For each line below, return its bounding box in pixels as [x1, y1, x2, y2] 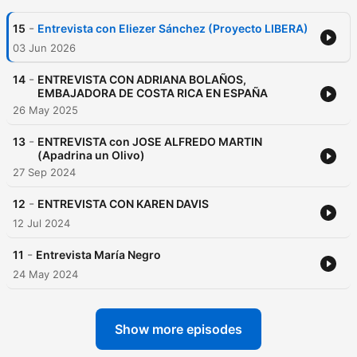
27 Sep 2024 [13, 166, 76, 179]
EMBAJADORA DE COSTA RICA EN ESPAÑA [37, 86, 268, 100]
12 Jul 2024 [13, 217, 70, 230]
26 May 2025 [13, 104, 78, 117]
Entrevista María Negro [36, 248, 161, 262]
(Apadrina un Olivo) [37, 148, 145, 163]
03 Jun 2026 [13, 41, 76, 55]
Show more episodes [115, 321, 242, 338]
